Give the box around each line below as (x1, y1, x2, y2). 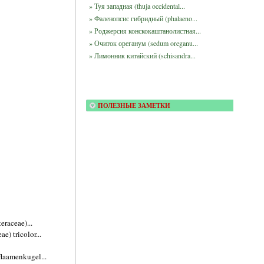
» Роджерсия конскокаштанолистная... (88, 26, 201, 35)
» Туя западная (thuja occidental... (88, 1, 185, 11)
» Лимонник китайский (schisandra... (88, 51, 196, 60)
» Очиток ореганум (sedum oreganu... (88, 38, 198, 48)
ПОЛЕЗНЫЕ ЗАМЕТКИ (97, 102, 170, 109)
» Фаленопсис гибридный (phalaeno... (88, 14, 197, 23)
